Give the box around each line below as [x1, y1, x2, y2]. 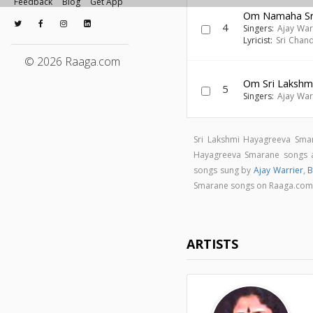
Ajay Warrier [253, 164, 303, 176]
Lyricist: [243, 34, 276, 46]
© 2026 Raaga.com [24, 54, 120, 69]
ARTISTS [187, 235, 239, 252]
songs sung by [194, 164, 254, 176]
